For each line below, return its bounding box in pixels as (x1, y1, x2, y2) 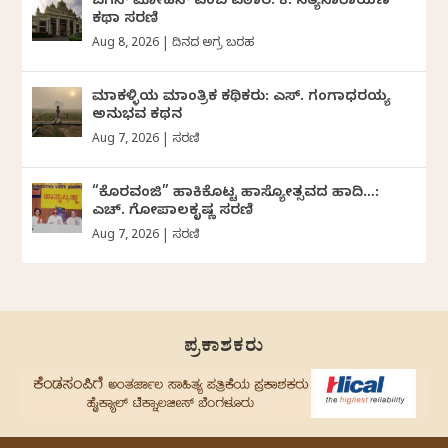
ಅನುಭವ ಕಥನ (92, 106, 183, 126)
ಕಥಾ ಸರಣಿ (92, 10, 159, 30)
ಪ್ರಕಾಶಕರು (183, 334, 265, 364)
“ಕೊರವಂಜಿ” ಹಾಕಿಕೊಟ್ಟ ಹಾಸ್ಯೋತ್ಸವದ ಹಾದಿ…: (92, 184, 380, 204)
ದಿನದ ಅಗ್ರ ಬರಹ (172, 35, 255, 52)
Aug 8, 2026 (92, 35, 160, 52)
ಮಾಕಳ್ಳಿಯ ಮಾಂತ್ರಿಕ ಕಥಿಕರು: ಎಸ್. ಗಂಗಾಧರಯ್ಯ (92, 88, 392, 108)
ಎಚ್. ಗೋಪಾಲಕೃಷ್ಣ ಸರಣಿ (92, 202, 254, 222)
